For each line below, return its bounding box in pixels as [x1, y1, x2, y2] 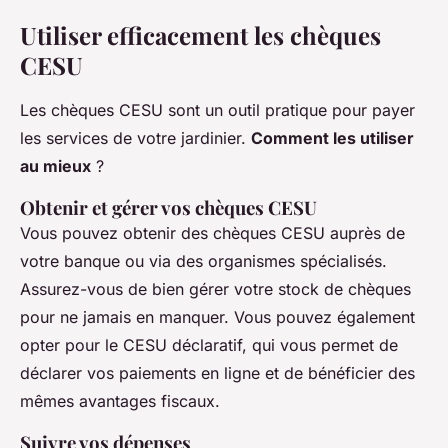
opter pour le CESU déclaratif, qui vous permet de [20, 335, 398, 356]
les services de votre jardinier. [20, 128, 251, 149]
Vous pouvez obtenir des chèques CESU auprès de [20, 223, 405, 244]
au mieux [20, 156, 91, 177]
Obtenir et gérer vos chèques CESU [20, 195, 317, 221]
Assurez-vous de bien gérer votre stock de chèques [20, 279, 411, 300]
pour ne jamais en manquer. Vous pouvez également [20, 307, 415, 328]
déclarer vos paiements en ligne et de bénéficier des [20, 363, 415, 384]
